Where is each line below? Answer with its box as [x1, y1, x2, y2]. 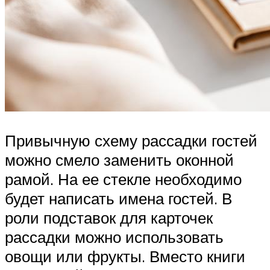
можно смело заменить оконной [5, 149, 234, 169]
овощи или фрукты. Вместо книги [5, 246, 245, 266]
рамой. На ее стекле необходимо [5, 169, 242, 189]
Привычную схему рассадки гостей [5, 130, 257, 150]
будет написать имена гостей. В [5, 188, 232, 208]
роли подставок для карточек [5, 207, 213, 227]
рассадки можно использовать [5, 227, 224, 246]
